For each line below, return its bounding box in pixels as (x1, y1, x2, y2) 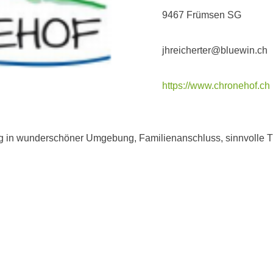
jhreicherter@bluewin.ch (162, 44, 268, 55)
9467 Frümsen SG (162, 9, 242, 20)
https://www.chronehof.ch (162, 80, 271, 91)
